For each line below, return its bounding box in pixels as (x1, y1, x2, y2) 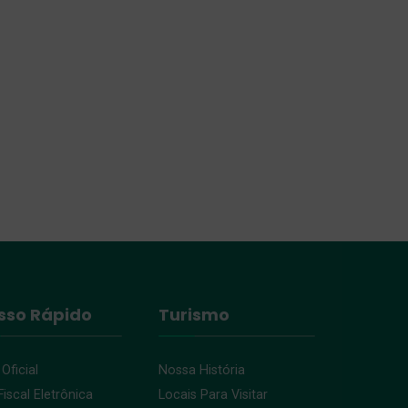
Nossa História (158, 362, 245, 378)
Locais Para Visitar (158, 386, 268, 403)
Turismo (158, 302, 229, 326)
